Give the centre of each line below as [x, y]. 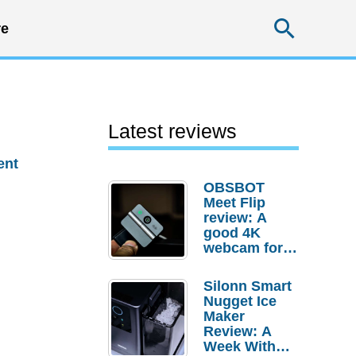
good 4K [232, 233]
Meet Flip [234, 203]
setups [226, 278]
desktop [231, 263]
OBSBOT [234, 188]
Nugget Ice [240, 301]
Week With [240, 346]
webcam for [243, 248]
